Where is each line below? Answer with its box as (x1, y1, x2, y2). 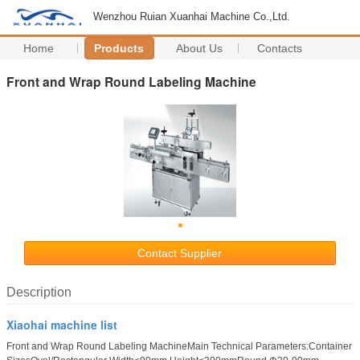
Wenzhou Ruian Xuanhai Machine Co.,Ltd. (93, 10, 290, 22)
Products (94, 42, 145, 55)
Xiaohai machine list (6, 316, 117, 333)
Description (6, 284, 72, 299)
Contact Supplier (137, 246, 223, 260)
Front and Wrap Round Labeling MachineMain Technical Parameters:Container (6, 340, 352, 352)
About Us (176, 42, 223, 55)
